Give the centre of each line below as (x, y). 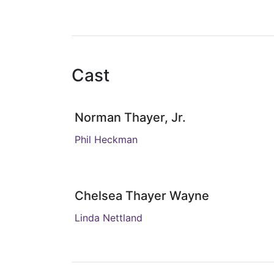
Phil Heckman (106, 139)
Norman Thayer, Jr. (130, 117)
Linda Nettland (109, 218)
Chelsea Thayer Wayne (142, 196)
